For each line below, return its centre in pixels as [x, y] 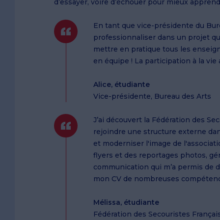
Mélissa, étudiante [126, 203]
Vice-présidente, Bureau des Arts [152, 96]
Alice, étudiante [122, 85]
